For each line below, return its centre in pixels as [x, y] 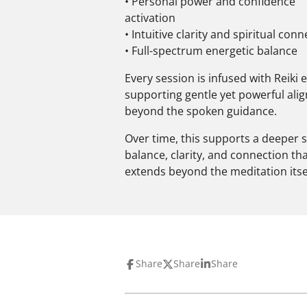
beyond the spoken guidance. [201, 111]
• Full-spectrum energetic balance [211, 50]
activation [150, 17]
